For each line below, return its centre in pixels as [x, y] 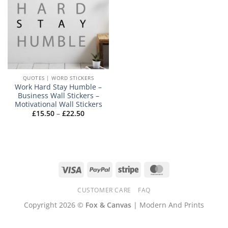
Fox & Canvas [108, 205]
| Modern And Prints [168, 205]
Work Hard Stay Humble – [58, 87]
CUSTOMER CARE [104, 190]
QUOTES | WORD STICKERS [58, 78]
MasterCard [187, 169]
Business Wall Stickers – [58, 95]
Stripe [148, 169]
